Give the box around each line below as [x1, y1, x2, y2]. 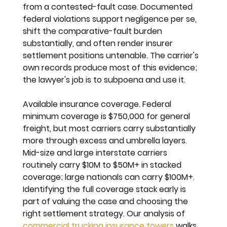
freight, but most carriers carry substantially [23, 122, 198, 134]
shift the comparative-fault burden [23, 25, 165, 37]
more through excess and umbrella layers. [23, 134, 190, 146]
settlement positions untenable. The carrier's [23, 49, 201, 61]
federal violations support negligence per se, [23, 13, 199, 25]
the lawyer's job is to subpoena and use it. [23, 73, 186, 86]
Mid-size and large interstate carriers [23, 146, 170, 159]
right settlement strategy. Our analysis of [23, 207, 187, 219]
